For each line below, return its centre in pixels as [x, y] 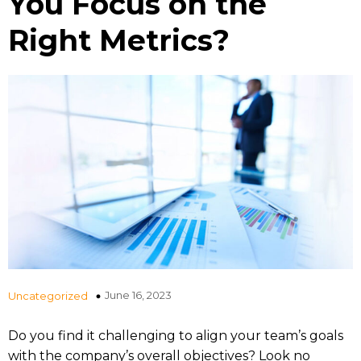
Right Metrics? [119, 40]
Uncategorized [48, 295]
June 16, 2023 [138, 295]
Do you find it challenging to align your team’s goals [176, 335]
